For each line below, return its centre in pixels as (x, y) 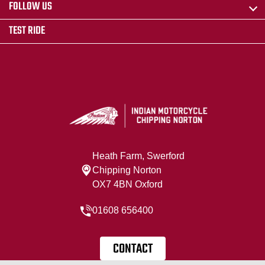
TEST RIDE (27, 31)
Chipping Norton (127, 170)
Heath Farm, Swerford (138, 156)
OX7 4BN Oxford (127, 185)
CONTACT (132, 249)
